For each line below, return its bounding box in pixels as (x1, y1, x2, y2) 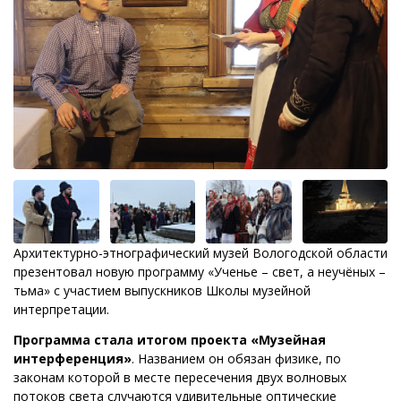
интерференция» (13, 350, 132, 368)
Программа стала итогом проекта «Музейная (13, 331, 326, 349)
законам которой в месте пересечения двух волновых (13, 369, 346, 387)
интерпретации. (13, 301, 113, 319)
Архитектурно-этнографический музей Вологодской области (13, 244, 388, 262)
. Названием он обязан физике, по (132, 350, 341, 368)
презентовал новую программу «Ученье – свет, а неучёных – (13, 263, 386, 281)
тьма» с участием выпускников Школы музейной (13, 282, 311, 300)
